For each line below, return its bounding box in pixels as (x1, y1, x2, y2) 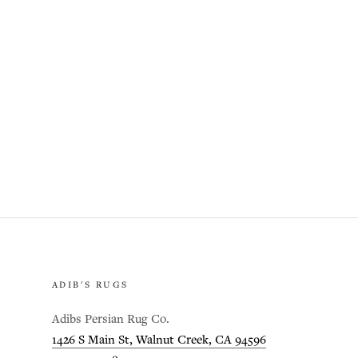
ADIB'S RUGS (52, 280, 129, 292)
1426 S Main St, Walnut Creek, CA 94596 (52, 332, 266, 348)
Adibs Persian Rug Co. (52, 312, 169, 328)
